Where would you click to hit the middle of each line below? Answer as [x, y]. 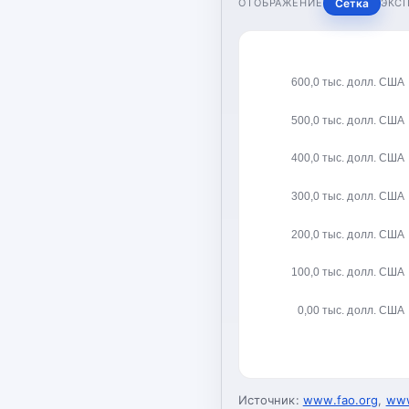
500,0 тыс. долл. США [347, 120]
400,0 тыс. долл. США [347, 157]
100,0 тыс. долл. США [347, 272]
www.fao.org [341, 399]
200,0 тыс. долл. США [347, 234]
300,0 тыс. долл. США [347, 196]
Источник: [269, 399]
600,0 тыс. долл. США [347, 82]
